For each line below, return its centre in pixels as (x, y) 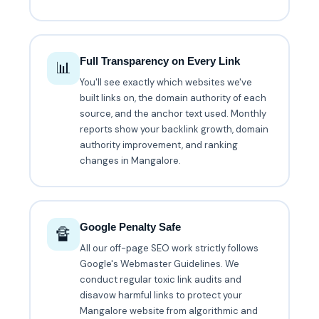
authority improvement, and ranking (159, 145)
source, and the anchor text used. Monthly (173, 114)
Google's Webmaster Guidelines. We (160, 264)
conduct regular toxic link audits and (161, 280)
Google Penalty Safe (131, 227)
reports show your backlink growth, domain (174, 130)
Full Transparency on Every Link (160, 61)
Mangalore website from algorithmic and (169, 311)
